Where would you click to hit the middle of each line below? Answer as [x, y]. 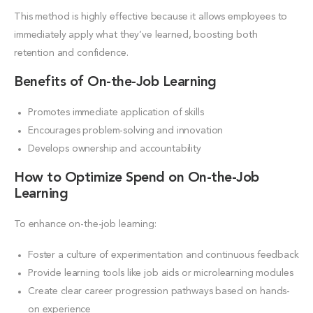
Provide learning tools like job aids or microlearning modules [161, 273]
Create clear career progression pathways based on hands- [159, 291]
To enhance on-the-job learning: [85, 224]
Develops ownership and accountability [115, 148]
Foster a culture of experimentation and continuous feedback [163, 255]
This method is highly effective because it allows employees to [151, 16]
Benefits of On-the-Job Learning [115, 82]
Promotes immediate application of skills [116, 112]
